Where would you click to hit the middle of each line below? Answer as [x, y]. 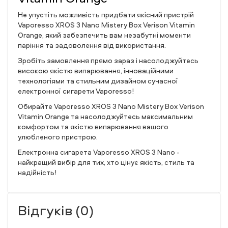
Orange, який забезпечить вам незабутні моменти [104, 35]
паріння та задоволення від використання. [92, 45]
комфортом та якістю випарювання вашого [93, 126]
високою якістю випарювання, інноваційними [96, 70]
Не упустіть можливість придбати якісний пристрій [106, 15]
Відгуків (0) [56, 210]
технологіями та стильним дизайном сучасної [98, 81]
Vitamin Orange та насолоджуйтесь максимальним [105, 116]
